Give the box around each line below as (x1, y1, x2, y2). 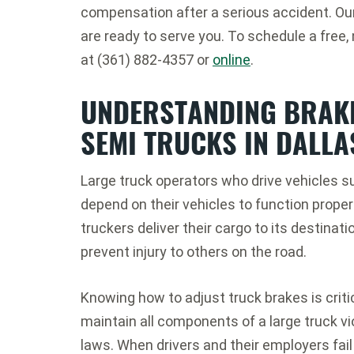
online (213, 51, 250, 68)
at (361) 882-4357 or (81, 51, 213, 68)
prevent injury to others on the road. (81, 243, 307, 260)
